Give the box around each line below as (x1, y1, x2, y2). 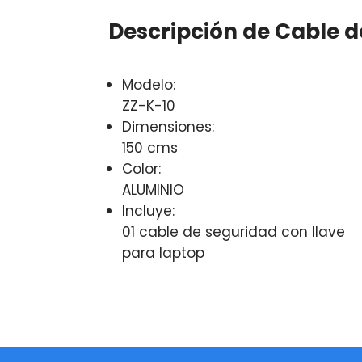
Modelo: (122, 74, 176, 95)
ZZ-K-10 (122, 95, 176, 116)
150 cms (122, 137, 179, 158)
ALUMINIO (122, 179, 185, 200)
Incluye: (122, 200, 175, 221)
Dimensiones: (122, 116, 215, 137)
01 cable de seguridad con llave (122, 221, 346, 242)
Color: (122, 158, 162, 179)
